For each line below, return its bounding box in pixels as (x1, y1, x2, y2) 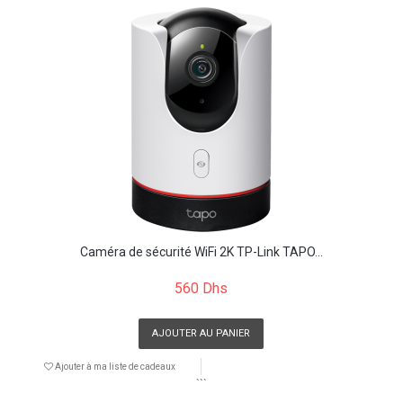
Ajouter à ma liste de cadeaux (52, 361, 175, 372)
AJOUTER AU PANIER (152, 327, 250, 339)
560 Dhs (175, 279, 228, 297)
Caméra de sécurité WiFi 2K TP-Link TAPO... (79, 244, 323, 259)
